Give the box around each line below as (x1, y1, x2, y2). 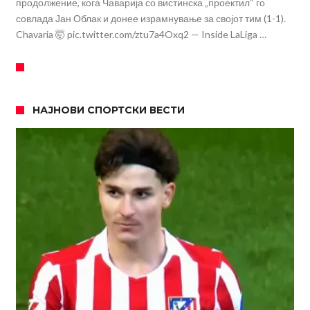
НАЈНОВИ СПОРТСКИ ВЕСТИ (32, 104, 185, 117)
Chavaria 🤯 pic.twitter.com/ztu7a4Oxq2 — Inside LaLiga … (15, 28, 266, 41)
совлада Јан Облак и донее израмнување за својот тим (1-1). (15, 12, 286, 25)
